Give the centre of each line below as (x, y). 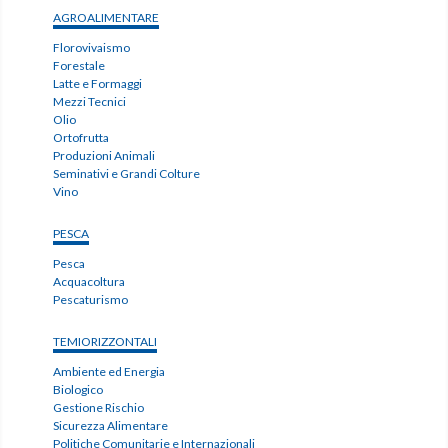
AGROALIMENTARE (106, 18)
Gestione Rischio (99, 408)
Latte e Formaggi (98, 84)
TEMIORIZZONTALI (105, 342)
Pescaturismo (91, 300)
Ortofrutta (81, 138)
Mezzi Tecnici (90, 102)
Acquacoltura (89, 282)
